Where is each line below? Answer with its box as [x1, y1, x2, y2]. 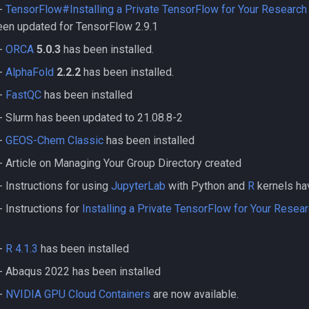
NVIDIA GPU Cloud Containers [6, 288, 150, 301]
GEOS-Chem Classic [6, 134, 103, 147]
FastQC [6, 88, 41, 101]
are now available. [150, 288, 239, 301]
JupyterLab [111, 179, 166, 192]
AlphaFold [6, 66, 54, 79]
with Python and [166, 179, 248, 192]
